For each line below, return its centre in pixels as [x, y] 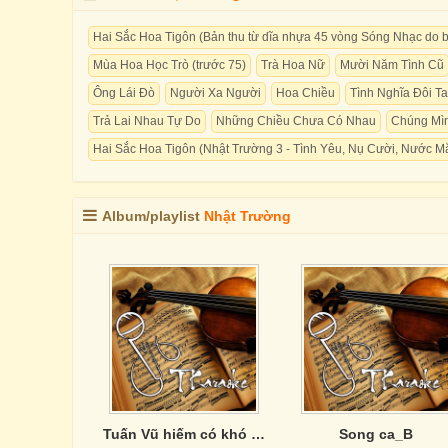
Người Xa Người [215, 93]
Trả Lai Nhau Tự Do [147, 121]
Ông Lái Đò [124, 93]
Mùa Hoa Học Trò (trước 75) [169, 65]
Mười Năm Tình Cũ [392, 65]
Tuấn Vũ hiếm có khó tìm [258, 434]
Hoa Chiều [305, 93]
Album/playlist [153, 216]
